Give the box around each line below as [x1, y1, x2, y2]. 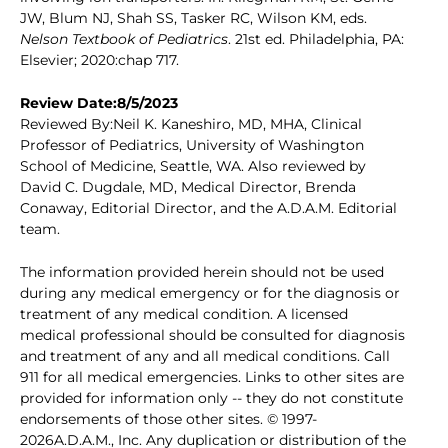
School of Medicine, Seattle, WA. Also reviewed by [20, 157, 366, 176]
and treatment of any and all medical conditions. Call [20, 347, 390, 366]
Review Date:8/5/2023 [20, 94, 178, 113]
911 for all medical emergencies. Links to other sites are [20, 368, 404, 387]
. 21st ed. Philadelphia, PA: [228, 30, 404, 49]
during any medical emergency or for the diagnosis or [20, 284, 400, 303]
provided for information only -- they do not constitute [20, 389, 403, 408]
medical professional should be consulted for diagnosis [20, 326, 405, 345]
